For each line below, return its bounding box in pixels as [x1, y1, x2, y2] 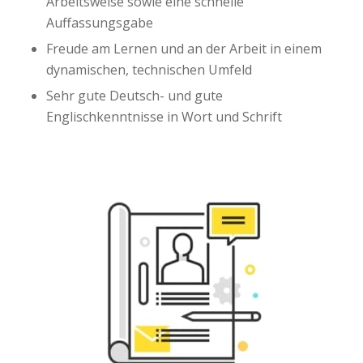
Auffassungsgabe [45, 13, 153, 32]
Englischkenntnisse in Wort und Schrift [45, 107, 282, 126]
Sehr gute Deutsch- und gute [45, 86, 223, 105]
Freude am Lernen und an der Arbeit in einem [45, 39, 322, 58]
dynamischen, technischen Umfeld [45, 60, 252, 79]
